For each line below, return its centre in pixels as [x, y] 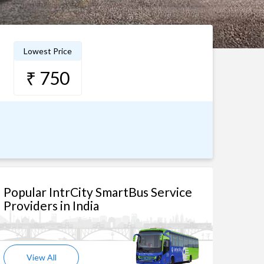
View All [41, 257]
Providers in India [51, 205]
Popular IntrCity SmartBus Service [98, 192]
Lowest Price [47, 51]
